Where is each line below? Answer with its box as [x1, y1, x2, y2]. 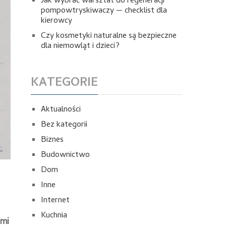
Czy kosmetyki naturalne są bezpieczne [41, 30, 177, 43]
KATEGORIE [31, 74, 98, 93]
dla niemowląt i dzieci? [41, 40, 120, 53]
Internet [41, 194, 70, 207]
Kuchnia [41, 209, 67, 222]
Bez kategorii [41, 119, 87, 132]
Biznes [41, 134, 64, 147]
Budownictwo [41, 149, 90, 162]
